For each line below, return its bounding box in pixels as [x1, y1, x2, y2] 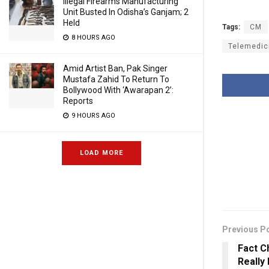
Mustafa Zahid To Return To [63, 74, 169, 84]
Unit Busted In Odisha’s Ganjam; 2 [63, 7, 189, 17]
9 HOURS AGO [70, 112, 115, 119]
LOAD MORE [80, 149, 123, 157]
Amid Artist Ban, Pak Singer [63, 64, 168, 73]
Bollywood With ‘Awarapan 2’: [63, 85, 174, 95]
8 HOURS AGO [70, 34, 115, 41]
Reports [63, 96, 93, 106]
